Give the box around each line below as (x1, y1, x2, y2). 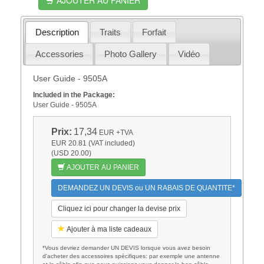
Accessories (35, 48, 84, 59)
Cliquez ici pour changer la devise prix (57, 204, 180, 213)
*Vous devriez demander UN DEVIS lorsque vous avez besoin (42, 244, 210, 251)
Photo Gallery (104, 48, 157, 59)
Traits (100, 27, 121, 37)
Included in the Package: (32, 90, 115, 99)
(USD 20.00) (51, 148, 91, 157)
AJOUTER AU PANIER (64, 163, 139, 171)
